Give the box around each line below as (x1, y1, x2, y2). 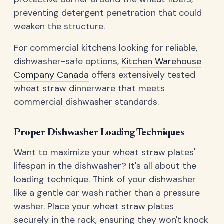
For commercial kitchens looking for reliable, (14, 41, 197, 54)
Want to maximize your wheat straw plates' (14, 146, 195, 159)
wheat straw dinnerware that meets (14, 82, 165, 94)
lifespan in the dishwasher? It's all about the (14, 160, 196, 172)
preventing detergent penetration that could (14, 6, 202, 19)
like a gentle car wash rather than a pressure (14, 187, 200, 199)
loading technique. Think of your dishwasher (14, 173, 196, 186)
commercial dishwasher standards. (14, 95, 159, 108)
